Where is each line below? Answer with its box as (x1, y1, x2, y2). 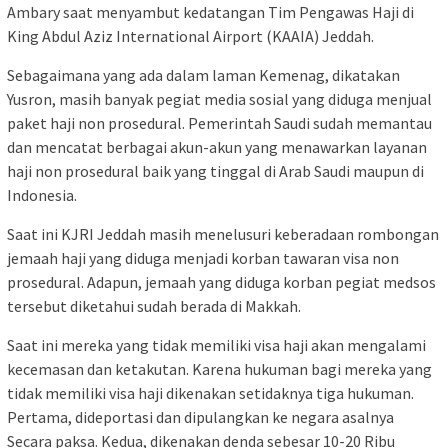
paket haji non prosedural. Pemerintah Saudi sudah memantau (7, 113, 432, 134)
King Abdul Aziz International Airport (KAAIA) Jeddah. (7, 26, 374, 47)
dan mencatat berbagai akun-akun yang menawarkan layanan (7, 137, 427, 158)
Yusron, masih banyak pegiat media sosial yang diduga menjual (7, 89, 432, 110)
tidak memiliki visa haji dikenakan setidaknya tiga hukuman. (7, 383, 414, 404)
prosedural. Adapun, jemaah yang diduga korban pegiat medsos (7, 272, 436, 293)
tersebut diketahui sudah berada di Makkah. (7, 296, 301, 317)
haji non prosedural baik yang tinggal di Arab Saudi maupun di (7, 161, 424, 182)
